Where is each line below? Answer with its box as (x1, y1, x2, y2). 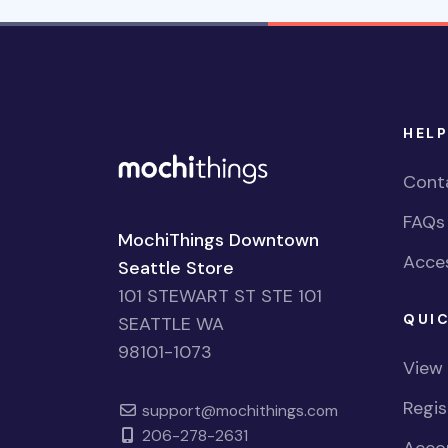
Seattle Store (118, 255, 234, 280)
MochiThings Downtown (118, 227, 319, 252)
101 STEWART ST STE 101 (118, 283, 322, 308)
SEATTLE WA (118, 311, 224, 336)
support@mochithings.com (137, 399, 338, 421)
